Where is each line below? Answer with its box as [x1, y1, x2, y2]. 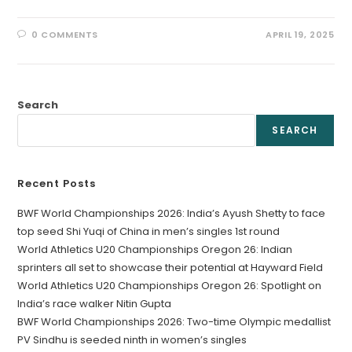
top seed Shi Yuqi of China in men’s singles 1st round [17, 224, 280, 240]
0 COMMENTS [31, 28, 99, 42]
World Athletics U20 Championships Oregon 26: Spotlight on [17, 278, 322, 294]
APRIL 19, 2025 [266, 28, 335, 42]
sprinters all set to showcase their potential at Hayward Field [17, 260, 324, 276]
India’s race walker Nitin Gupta [17, 296, 172, 312]
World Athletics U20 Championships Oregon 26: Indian [17, 242, 293, 258]
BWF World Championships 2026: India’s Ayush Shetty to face [17, 206, 326, 222]
